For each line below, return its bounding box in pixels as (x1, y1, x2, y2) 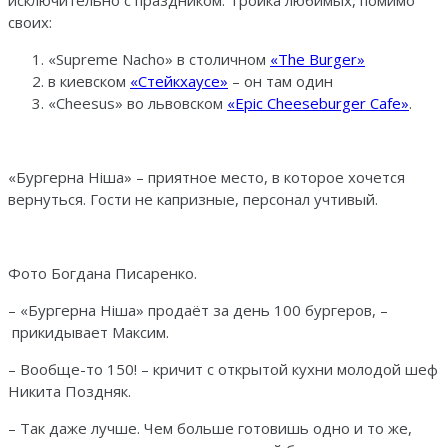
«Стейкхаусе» (130, 70, 228, 91)
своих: (8, 11, 52, 32)
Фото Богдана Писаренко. (8, 262, 197, 283)
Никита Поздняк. (8, 380, 131, 401)
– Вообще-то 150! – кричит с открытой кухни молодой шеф (8, 358, 438, 379)
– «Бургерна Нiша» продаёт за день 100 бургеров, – (8, 299, 388, 320)
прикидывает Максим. (8, 321, 169, 342)
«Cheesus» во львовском (48, 92, 227, 113)
